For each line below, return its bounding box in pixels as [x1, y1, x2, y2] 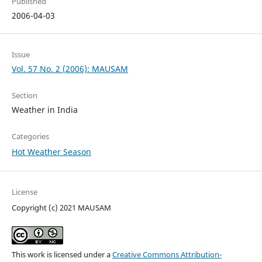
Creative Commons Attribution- [112, 249, 222, 260]
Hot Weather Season [11, 146, 91, 158]
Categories [11, 131, 49, 142]
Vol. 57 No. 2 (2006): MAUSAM [11, 63, 128, 75]
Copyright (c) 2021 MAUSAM [11, 202, 111, 213]
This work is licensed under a [11, 249, 112, 260]
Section [11, 90, 37, 101]
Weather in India [11, 104, 78, 116]
